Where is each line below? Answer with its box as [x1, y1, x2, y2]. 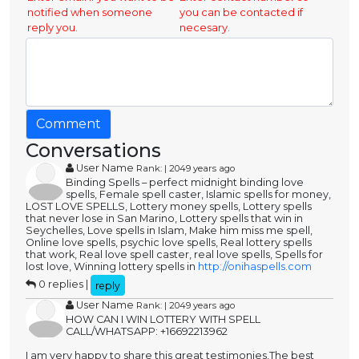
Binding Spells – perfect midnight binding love [66, 176, 304, 189]
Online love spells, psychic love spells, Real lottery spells [26, 236, 312, 249]
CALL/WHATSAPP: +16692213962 [66, 325, 228, 338]
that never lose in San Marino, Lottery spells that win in [26, 212, 303, 225]
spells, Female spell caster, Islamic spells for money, [66, 188, 331, 201]
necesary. [179, 21, 231, 34]
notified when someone [27, 6, 152, 19]
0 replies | [36, 278, 91, 291]
